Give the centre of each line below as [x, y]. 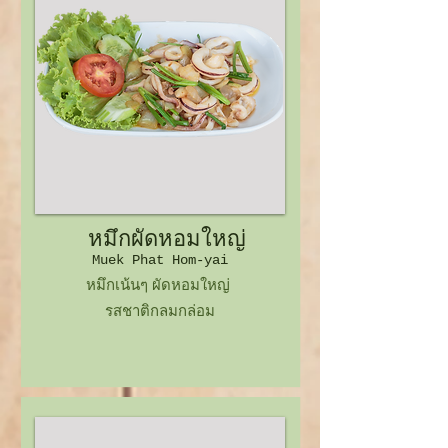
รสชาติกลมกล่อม [159, 310]
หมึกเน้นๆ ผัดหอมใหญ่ [159, 284]
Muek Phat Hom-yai [160, 260]
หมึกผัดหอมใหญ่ [160, 240]
